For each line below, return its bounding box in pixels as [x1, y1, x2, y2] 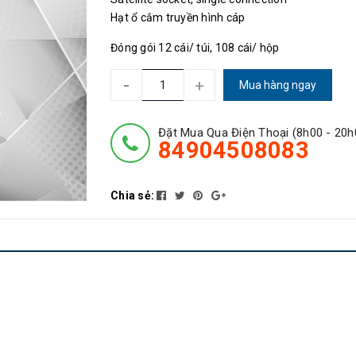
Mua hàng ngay [239, 79, 316, 91]
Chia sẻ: [110, 189, 154, 202]
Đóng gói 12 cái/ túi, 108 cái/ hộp [110, 41, 280, 54]
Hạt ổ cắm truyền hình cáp [110, 11, 246, 24]
